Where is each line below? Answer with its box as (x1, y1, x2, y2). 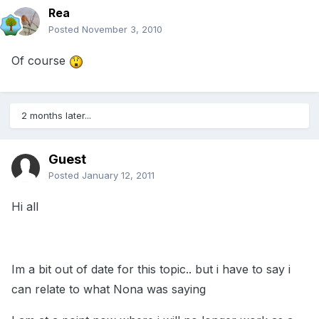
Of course (11, 53, 69, 68)
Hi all (11, 199, 38, 214)
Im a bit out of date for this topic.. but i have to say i (11, 262, 291, 277)
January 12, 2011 (82, 169, 155, 182)
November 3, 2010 (82, 23, 162, 36)
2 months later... (21, 110, 91, 122)
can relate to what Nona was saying (11, 282, 206, 297)
